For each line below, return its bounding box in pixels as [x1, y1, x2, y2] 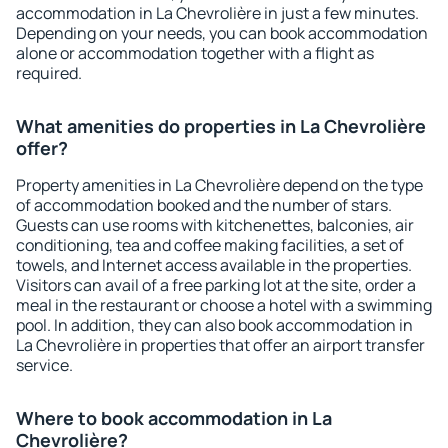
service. [16, 354, 73, 376]
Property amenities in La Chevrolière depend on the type [16, 174, 423, 196]
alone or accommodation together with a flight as [16, 42, 374, 64]
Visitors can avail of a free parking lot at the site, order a [16, 274, 416, 296]
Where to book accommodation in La [16, 406, 332, 430]
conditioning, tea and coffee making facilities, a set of [16, 234, 404, 256]
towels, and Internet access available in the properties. [16, 254, 412, 276]
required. [16, 62, 82, 84]
